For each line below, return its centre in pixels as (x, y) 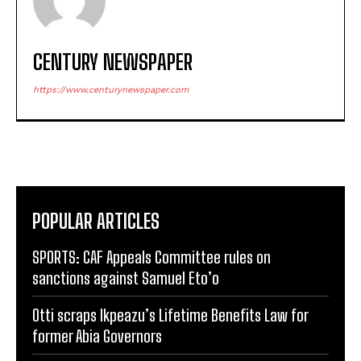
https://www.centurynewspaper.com (111, 90)
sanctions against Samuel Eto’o (126, 278)
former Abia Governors (97, 336)
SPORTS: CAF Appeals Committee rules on (151, 257)
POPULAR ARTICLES (96, 222)
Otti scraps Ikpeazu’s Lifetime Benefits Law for (170, 315)
